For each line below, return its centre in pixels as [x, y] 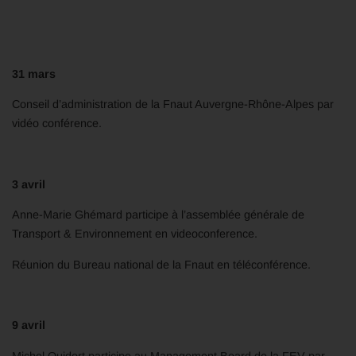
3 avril [29, 184]
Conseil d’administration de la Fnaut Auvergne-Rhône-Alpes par [173, 104]
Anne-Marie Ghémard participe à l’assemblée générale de [158, 215]
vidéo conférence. [57, 124]
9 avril [29, 325]
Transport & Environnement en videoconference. [135, 234]
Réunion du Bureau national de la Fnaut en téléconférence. [161, 264]
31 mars [34, 74]
